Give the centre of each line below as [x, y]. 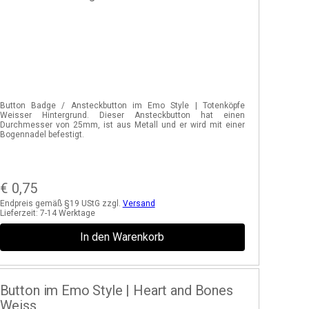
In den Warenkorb [122, 237]
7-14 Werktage [67, 213]
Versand [139, 203]
